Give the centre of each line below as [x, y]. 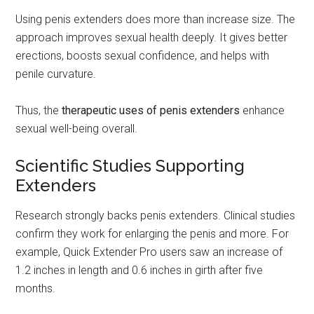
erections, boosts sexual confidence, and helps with [143, 55]
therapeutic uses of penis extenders [151, 110]
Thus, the [39, 110]
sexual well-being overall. [77, 128]
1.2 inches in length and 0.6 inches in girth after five [139, 270]
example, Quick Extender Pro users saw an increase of [149, 252]
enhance [262, 110]
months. [36, 288]
